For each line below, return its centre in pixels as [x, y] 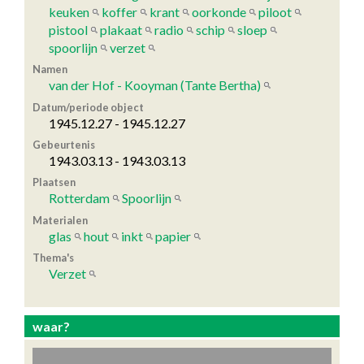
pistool [68, 29]
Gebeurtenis [64, 144]
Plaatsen [54, 182]
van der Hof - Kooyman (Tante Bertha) [155, 85]
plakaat [121, 29]
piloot [275, 11]
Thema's [53, 258]
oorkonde [219, 11]
